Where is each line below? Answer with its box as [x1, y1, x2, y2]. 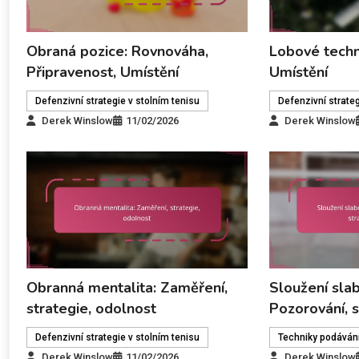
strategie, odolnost [26, 298, 156, 318]
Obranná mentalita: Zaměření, [26, 277, 228, 297]
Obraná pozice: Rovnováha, [26, 42, 208, 62]
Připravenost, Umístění [26, 63, 179, 83]
